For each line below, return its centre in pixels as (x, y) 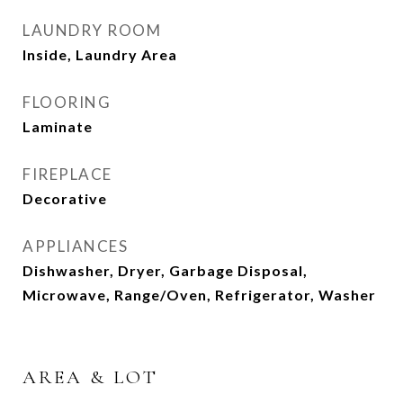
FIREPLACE (67, 174)
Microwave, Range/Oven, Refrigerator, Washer (199, 295)
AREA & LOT (90, 377)
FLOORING (67, 102)
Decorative (65, 198)
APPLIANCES (75, 246)
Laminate (58, 126)
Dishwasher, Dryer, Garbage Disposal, (165, 270)
